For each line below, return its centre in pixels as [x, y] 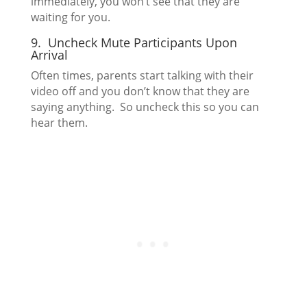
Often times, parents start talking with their [142, 76]
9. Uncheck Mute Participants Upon [134, 43]
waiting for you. [70, 17]
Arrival [49, 55]
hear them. [59, 123]
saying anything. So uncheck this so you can [145, 107]
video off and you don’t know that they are [140, 91]
